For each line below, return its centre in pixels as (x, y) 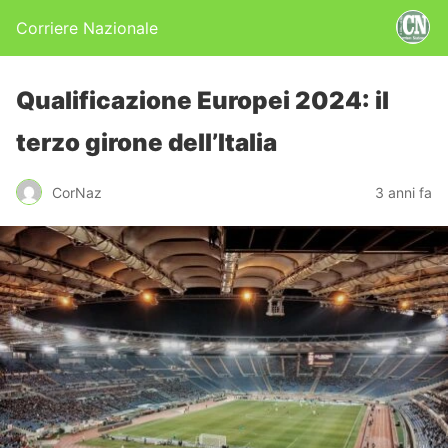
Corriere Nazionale (87, 28)
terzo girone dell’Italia (146, 142)
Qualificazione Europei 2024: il (202, 100)
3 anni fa (403, 192)
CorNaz (77, 192)
